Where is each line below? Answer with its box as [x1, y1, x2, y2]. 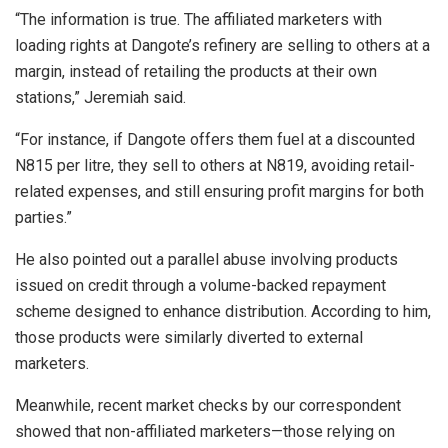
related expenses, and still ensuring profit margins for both [15, 181, 424, 201]
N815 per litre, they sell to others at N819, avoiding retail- [15, 155, 415, 175]
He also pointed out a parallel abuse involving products [15, 249, 398, 269]
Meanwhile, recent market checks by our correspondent [15, 395, 401, 415]
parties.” [15, 207, 72, 227]
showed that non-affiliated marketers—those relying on [15, 421, 395, 441]
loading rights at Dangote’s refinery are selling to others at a [15, 35, 430, 55]
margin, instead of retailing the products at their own [15, 61, 377, 81]
